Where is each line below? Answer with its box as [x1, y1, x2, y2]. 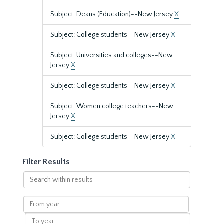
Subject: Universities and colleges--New [50, 51, 173, 59]
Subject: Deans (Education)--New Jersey [50, 10, 174, 18]
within [22, 182, 43, 190]
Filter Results [22, 157, 70, 166]
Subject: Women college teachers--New [50, 102, 173, 110]
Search [22, 172, 45, 180]
